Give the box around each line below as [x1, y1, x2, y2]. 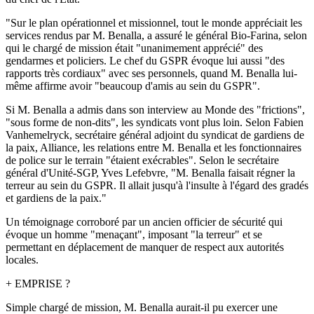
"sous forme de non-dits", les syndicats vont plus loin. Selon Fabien [6, 116, 303, 128]
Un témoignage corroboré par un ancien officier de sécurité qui [6, 215, 282, 228]
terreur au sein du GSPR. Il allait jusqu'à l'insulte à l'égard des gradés [6, 179, 308, 191]
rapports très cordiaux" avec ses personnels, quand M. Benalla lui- [6, 67, 297, 79]
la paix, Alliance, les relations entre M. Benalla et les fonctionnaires [6, 141, 301, 153]
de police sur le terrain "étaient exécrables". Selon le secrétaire [6, 153, 279, 166]
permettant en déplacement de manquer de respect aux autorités [6, 240, 284, 253]
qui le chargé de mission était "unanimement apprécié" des [6, 41, 263, 54]
